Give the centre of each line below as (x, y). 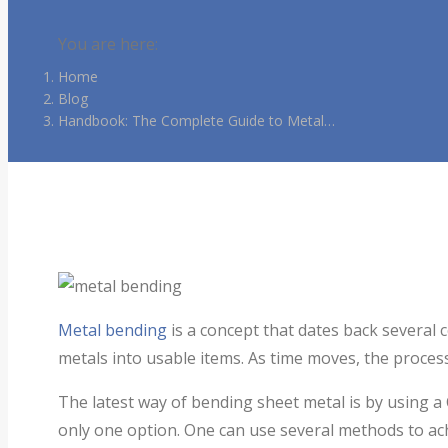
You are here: (108, 43)
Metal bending (112, 329)
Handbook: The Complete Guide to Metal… (196, 120)
